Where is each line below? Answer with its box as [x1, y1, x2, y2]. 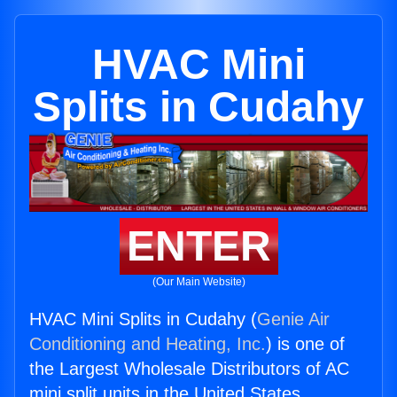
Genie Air [257, 309, 330, 330]
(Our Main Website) [152, 276, 245, 289]
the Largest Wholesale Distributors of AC [29, 359, 349, 379]
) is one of [266, 334, 345, 354]
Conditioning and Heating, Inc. [29, 334, 266, 354]
